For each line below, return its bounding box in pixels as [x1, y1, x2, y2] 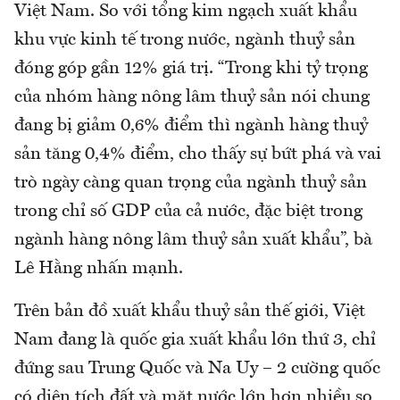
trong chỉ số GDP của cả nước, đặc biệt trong [14, 203, 362, 221]
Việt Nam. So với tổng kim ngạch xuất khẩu [14, 3, 357, 21]
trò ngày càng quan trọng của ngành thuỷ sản [14, 174, 367, 193]
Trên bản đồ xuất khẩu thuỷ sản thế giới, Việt [14, 303, 365, 321]
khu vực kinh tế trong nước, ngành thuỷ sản [14, 31, 355, 50]
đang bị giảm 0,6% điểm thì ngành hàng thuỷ [14, 117, 368, 136]
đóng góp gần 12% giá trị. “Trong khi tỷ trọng [14, 60, 368, 79]
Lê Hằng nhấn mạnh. [14, 260, 183, 279]
